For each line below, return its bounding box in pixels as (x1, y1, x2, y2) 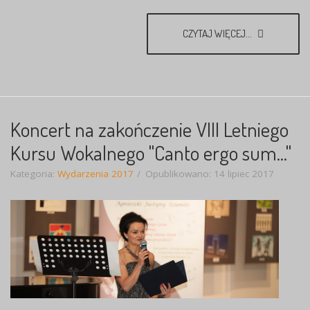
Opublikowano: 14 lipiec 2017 (145, 167, 274, 180)
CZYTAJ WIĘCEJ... (183, 26, 254, 40)
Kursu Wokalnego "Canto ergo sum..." (10, 139, 291, 165)
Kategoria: (10, 167, 57, 180)
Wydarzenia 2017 (57, 167, 134, 180)
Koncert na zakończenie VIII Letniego (10, 116, 289, 142)
